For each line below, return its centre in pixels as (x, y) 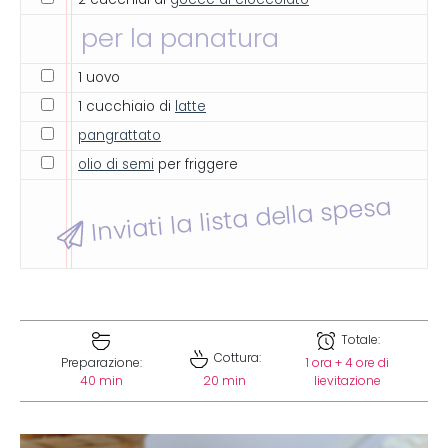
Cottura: (235, 358)
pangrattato (119, 135)
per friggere (196, 164)
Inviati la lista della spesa (238, 219)
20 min (224, 381)
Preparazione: (101, 363)
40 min (101, 381)
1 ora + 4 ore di (347, 363)
